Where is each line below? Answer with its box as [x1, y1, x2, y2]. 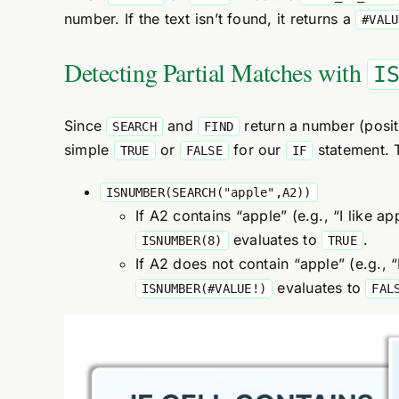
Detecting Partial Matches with [63, 55, 367, 89]
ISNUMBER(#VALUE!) [141, 281, 267, 296]
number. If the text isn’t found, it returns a [63, 10, 356, 28]
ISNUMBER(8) [141, 233, 223, 248]
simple [63, 141, 114, 159]
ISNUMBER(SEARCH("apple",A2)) [105, 185, 312, 199]
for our [228, 141, 286, 159]
